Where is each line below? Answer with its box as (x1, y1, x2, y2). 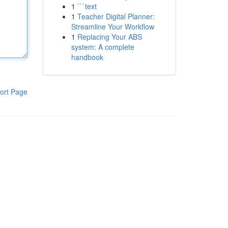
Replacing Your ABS (77, 32, 142, 42)
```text (77, 1, 97, 11)
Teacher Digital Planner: (77, 11, 155, 21)
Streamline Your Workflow (71, 21, 154, 32)
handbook (71, 52, 103, 62)
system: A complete (71, 42, 134, 52)
